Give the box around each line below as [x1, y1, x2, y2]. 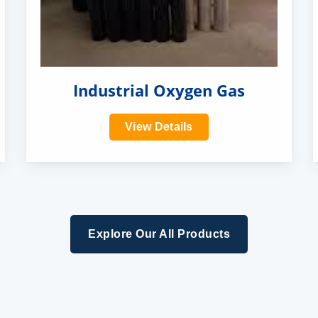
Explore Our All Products [88, 228, 230, 240]
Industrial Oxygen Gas [72, 79, 245, 101]
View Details [125, 121, 193, 133]
